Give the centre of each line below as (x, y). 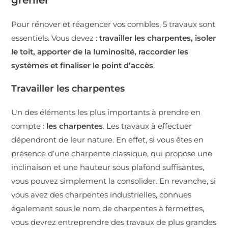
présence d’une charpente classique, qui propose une (112, 153)
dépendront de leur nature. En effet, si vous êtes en (108, 139)
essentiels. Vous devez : (55, 38)
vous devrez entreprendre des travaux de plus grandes (114, 222)
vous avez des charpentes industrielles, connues (102, 194)
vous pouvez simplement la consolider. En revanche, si (114, 181)
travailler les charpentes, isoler (158, 38)
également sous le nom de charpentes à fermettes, (108, 208)
